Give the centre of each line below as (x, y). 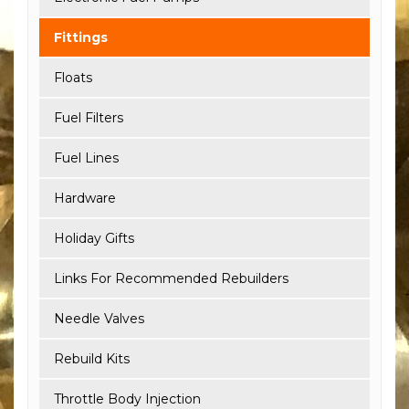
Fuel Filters (89, 117)
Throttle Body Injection (127, 399)
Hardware (85, 198)
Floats (73, 77)
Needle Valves (99, 318)
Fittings (81, 37)
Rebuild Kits (92, 358)
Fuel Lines (86, 157)
